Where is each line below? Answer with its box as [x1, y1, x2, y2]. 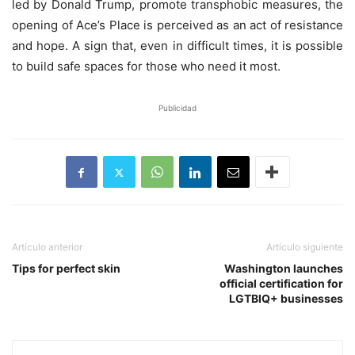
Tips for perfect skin [12, 261, 120, 276]
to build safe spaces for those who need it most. [12, 59, 281, 74]
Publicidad [158, 103, 197, 113]
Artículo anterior [12, 241, 82, 254]
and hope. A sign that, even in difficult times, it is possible [12, 38, 343, 54]
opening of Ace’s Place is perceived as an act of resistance [12, 17, 343, 33]
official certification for [219, 277, 343, 291]
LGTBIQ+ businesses [229, 292, 343, 306]
